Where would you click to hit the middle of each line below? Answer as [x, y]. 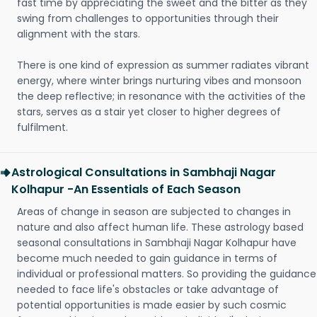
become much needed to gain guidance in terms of [147, 258]
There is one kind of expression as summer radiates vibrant [163, 65]
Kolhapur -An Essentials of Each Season [126, 189]
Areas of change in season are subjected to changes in [154, 212]
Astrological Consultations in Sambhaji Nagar [144, 172]
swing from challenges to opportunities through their [148, 18]
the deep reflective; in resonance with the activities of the [161, 96]
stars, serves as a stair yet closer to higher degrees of [149, 112]
